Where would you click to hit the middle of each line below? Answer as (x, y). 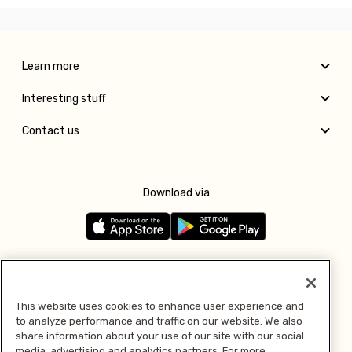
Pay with (176, 334)
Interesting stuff (64, 98)
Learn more (51, 66)
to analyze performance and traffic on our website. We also (159, 321)
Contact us (51, 130)
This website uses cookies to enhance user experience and (160, 306)
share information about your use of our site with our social (160, 335)
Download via (176, 192)
